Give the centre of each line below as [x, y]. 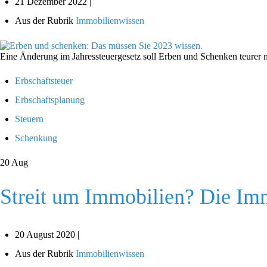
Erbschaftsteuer [44, 80]
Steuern [29, 119]
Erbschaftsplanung [50, 100]
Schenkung [36, 138]
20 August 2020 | [47, 234]
